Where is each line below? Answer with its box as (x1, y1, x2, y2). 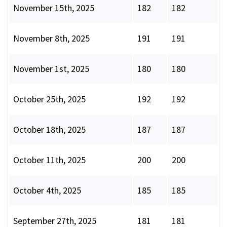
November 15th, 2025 (13, 2, 94, 14)
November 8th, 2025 (13, 32, 90, 45)
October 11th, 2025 (13, 154, 86, 166)
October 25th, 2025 (13, 93, 86, 105)
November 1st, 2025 (13, 63, 89, 75)
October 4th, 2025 (13, 184, 81, 197)
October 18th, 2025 (13, 124, 86, 136)
